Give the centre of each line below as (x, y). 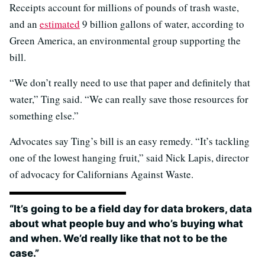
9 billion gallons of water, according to (162, 24)
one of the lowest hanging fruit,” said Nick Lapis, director (129, 157)
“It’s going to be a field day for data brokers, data (131, 209)
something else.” (44, 115)
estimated (60, 24)
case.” (24, 253)
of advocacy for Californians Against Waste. (101, 174)
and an (25, 24)
